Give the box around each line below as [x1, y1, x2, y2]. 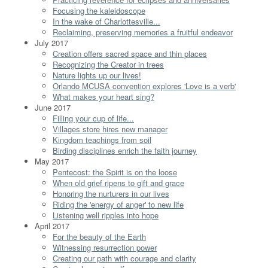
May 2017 [35, 155, 69, 167]
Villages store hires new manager [53, 123, 167, 135]
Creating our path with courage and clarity [53, 252, 196, 264]
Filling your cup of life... [53, 112, 134, 124]
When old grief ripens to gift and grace [53, 176, 184, 188]
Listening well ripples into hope [53, 209, 159, 221]
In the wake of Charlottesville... [53, 15, 160, 27]
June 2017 [35, 101, 71, 113]
